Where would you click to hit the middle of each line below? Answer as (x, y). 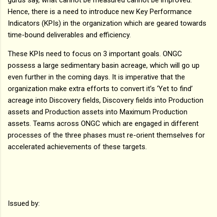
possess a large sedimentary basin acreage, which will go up (104, 65)
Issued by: (24, 203)
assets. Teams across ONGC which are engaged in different (103, 123)
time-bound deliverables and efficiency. (69, 35)
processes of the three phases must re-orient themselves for (106, 135)
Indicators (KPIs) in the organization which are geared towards (107, 23)
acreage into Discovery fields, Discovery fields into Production (106, 100)
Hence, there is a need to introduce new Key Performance (100, 11)
